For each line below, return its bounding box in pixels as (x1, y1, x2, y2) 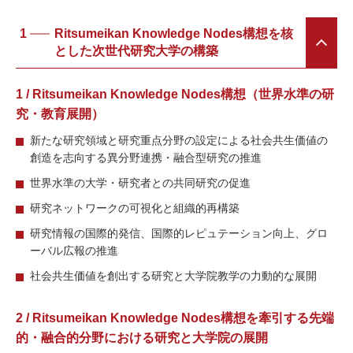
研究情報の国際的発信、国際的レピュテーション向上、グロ (30, 226, 329, 240)
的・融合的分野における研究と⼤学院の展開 (16, 330, 268, 344)
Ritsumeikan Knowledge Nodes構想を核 (54, 26, 293, 40)
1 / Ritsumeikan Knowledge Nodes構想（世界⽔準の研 (16, 87, 334, 101)
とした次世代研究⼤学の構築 (54, 43, 218, 58)
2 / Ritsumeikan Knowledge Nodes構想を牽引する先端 (16, 310, 334, 325)
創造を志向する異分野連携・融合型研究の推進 (30, 150, 262, 164)
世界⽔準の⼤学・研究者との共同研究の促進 (30, 176, 251, 189)
